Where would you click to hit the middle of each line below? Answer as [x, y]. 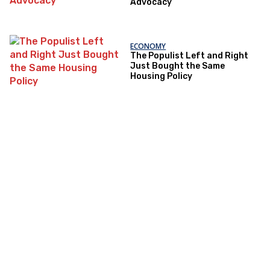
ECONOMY [148, 46]
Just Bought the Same [178, 66]
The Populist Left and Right [190, 56]
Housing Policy [162, 77]
